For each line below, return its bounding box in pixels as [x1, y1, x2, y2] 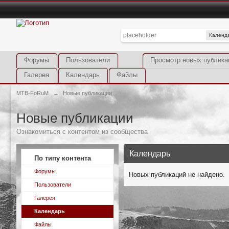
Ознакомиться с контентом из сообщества [16, 128, 148, 135]
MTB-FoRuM [16, 90, 49, 96]
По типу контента [34, 154, 91, 162]
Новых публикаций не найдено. [129, 171, 225, 178]
